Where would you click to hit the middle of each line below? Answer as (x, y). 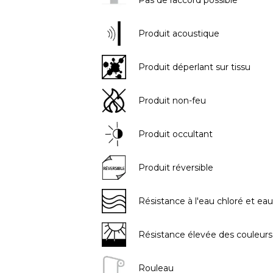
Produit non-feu (172, 100)
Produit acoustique (179, 33)
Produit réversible (175, 167)
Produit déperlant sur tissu (194, 67)
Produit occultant (175, 134)
